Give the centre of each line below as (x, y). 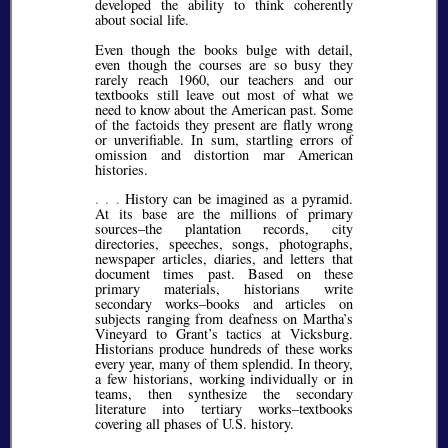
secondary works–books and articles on (224, 304)
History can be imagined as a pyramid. (236, 199)
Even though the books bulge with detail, (224, 49)
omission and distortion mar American (224, 154)
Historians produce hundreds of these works (224, 349)
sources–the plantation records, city (224, 229)
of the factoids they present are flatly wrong (224, 124)
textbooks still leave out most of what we (224, 94)
